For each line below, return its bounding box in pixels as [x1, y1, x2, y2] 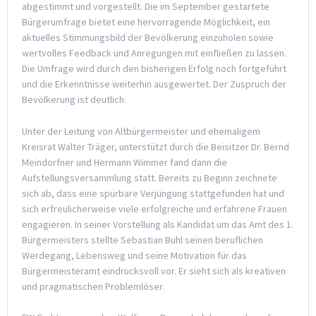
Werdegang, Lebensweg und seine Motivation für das [22, 248, 247, 262]
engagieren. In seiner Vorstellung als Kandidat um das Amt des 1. [22, 217, 293, 231]
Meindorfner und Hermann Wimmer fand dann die [22, 155, 227, 169]
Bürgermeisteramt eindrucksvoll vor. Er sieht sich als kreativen [22, 264, 286, 277]
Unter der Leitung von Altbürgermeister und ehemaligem [22, 124, 260, 138]
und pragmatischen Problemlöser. [22, 279, 164, 293]
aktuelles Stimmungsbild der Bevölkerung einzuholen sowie [22, 31, 274, 44]
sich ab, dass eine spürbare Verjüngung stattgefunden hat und [22, 186, 284, 200]
